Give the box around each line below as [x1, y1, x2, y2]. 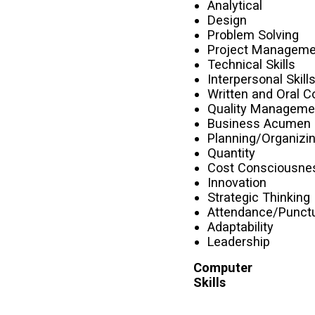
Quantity [207, 146, 256, 161]
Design [207, 13, 247, 28]
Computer [193, 260, 253, 276]
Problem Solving [207, 27, 300, 43]
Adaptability [207, 219, 274, 235]
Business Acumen [207, 116, 311, 131]
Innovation [207, 175, 267, 191]
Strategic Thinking [207, 190, 311, 205]
